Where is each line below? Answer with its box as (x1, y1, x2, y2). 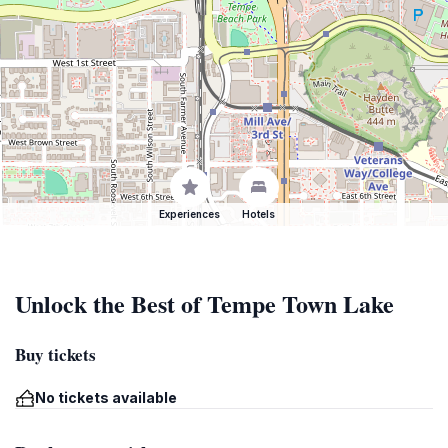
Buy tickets (15, 342, 96, 367)
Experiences (159, 208, 220, 220)
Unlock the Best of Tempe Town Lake (15, 286, 394, 321)
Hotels (242, 208, 275, 220)
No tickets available (35, 389, 177, 406)
